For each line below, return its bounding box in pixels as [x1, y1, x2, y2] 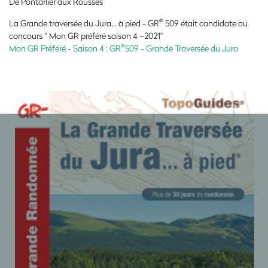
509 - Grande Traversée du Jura [125, 42, 238, 54]
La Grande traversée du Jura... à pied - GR [9, 17, 159, 29]
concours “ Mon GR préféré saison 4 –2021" [9, 29, 163, 41]
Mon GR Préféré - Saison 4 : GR [9, 42, 121, 54]
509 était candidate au [163, 17, 248, 29]
